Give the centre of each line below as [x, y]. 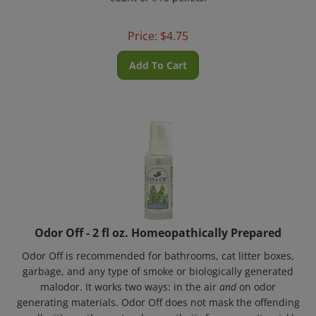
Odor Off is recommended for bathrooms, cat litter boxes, [158, 247]
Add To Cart [158, 57]
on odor [256, 278]
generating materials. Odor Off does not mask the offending [158, 294]
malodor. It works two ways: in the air [130, 278]
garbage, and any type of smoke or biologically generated [158, 263]
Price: [142, 28]
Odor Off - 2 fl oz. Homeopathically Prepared [158, 224]
